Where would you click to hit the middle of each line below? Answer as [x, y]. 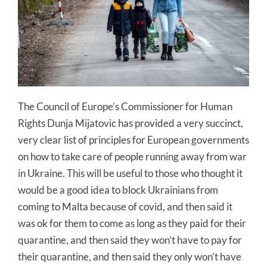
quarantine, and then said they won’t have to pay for [130, 240]
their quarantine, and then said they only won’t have [130, 256]
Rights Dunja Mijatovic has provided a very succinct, [131, 123]
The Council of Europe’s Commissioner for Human [125, 106]
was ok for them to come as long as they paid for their [132, 223]
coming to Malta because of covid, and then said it [125, 206]
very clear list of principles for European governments [133, 139]
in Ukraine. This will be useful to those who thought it [130, 173]
